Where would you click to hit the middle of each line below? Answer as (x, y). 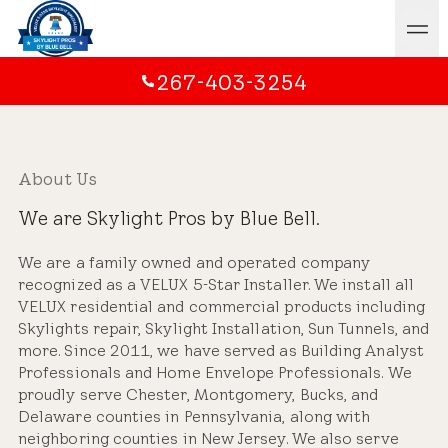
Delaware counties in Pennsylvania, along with (194, 416)
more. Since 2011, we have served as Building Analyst (221, 350)
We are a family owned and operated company (194, 262)
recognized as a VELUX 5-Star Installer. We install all (216, 284)
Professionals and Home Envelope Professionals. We (215, 372)
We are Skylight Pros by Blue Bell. (169, 218)
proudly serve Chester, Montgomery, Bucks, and (198, 394)
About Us (57, 179)
